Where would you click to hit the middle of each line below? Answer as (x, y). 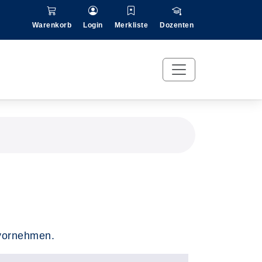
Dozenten (177, 25)
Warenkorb (51, 25)
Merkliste (131, 25)
